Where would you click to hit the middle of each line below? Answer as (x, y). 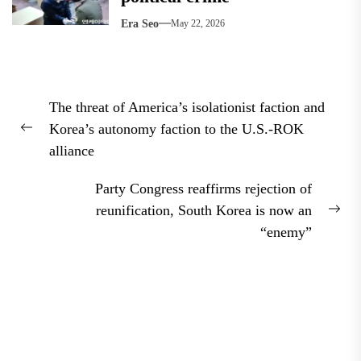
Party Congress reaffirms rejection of (203, 188)
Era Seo (140, 23)
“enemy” (286, 232)
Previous (45, 138)
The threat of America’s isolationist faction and (187, 107)
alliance (72, 150)
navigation (70, 118)
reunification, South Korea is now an (204, 210)
